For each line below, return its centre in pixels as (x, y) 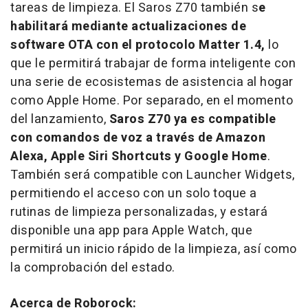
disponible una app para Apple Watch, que (131, 230)
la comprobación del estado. (93, 267)
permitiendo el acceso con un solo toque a (134, 193)
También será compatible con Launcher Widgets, (153, 175)
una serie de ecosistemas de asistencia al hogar (152, 82)
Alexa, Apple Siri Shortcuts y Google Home (139, 156)
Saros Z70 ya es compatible (192, 119)
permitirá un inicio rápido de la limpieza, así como (154, 249)
